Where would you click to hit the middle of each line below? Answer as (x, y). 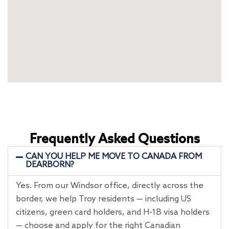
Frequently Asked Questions (114, 139)
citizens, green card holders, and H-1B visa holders (113, 212)
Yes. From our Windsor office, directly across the (110, 186)
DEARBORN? (50, 165)
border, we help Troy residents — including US (104, 199)
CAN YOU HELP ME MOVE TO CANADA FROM (114, 156)
